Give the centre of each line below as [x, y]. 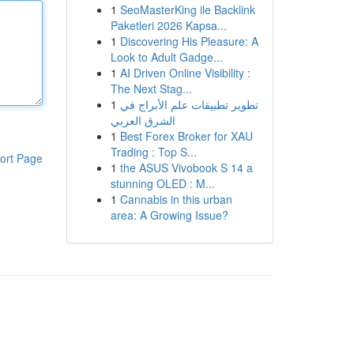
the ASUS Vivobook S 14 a [186, 168]
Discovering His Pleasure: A [189, 41]
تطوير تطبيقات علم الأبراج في [189, 104]
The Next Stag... [151, 88]
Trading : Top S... [153, 152]
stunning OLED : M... [162, 183]
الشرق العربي [143, 120]
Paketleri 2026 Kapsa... [168, 25]
